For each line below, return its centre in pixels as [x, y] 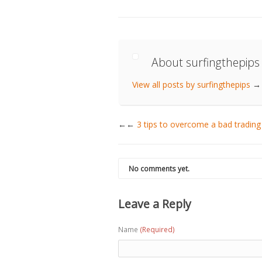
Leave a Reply [155, 204]
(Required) [157, 230]
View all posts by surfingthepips [192, 84]
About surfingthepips [206, 62]
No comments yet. [159, 168]
